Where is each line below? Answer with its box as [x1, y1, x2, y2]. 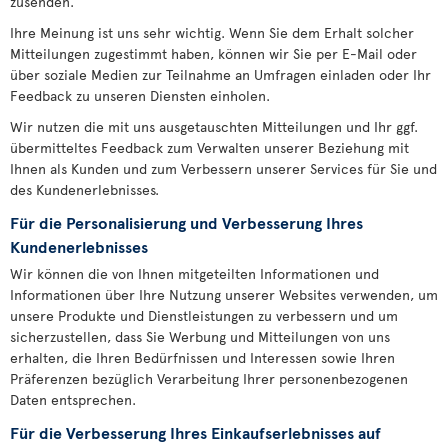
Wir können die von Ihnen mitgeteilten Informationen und [10, 264, 379, 283]
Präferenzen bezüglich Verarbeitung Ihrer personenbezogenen [10, 369, 408, 388]
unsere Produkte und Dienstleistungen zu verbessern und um [10, 306, 398, 325]
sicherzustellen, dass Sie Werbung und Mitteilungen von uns [10, 327, 390, 346]
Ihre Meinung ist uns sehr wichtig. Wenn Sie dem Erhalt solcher [10, 23, 414, 42]
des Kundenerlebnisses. [10, 180, 159, 199]
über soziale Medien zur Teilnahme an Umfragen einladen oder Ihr [10, 65, 431, 84]
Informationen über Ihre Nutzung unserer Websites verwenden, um [10, 285, 438, 304]
